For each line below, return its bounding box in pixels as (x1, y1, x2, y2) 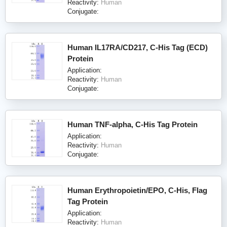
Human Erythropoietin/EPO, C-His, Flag (67, 185, 207, 195)
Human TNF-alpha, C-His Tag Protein (67, 120, 198, 129)
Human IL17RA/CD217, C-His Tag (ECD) (67, 43, 208, 52)
